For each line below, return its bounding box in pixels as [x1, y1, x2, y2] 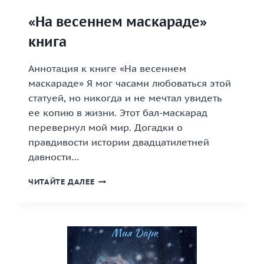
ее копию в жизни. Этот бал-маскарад [28, 107, 207, 118]
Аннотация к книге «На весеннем [28, 62, 186, 74]
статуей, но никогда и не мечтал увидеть [28, 92, 222, 104]
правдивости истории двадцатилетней [28, 136, 209, 148]
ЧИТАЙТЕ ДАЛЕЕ [28, 177, 95, 187]
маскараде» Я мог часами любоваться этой [28, 77, 231, 89]
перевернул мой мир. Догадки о [28, 121, 183, 133]
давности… [28, 151, 79, 163]
